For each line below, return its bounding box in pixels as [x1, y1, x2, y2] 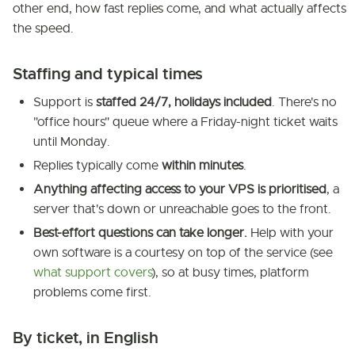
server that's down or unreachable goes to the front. [33, 201, 331, 217]
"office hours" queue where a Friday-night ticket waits [33, 114, 338, 130]
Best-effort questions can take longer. [33, 225, 247, 241]
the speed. [13, 21, 74, 36]
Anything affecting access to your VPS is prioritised [33, 181, 326, 197]
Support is [33, 94, 96, 110]
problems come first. [33, 284, 151, 300]
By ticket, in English [13, 328, 158, 348]
